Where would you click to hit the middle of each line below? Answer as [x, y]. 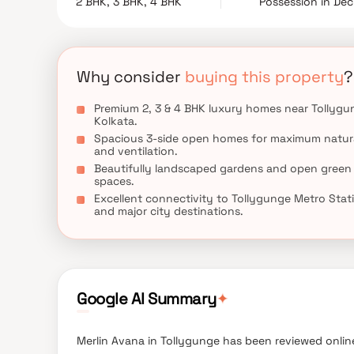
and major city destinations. [169, 211]
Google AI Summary [147, 299]
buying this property [264, 77]
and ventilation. [136, 151]
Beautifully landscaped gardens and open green [223, 168]
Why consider [131, 77]
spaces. [114, 181]
